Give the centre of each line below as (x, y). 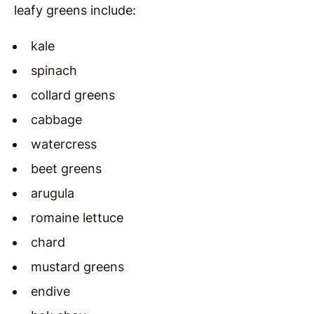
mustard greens (77, 267)
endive (50, 292)
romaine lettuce (77, 218)
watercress (64, 144)
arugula (53, 193)
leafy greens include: (75, 11)
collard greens (73, 95)
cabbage (56, 120)
